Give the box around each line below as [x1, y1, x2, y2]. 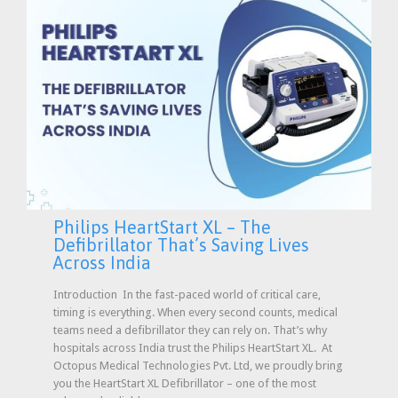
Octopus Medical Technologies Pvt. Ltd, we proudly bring [53, 358, 343, 372]
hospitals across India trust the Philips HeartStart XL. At [53, 340, 332, 354]
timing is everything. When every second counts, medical [53, 305, 338, 319]
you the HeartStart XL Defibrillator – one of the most [53, 376, 316, 390]
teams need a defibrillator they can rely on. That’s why [53, 322, 327, 337]
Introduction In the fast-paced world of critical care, [53, 287, 321, 301]
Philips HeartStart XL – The [53, 217, 271, 238]
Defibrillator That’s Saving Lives [53, 235, 309, 256]
